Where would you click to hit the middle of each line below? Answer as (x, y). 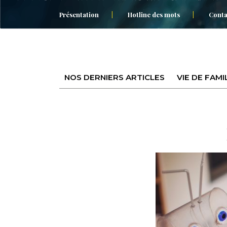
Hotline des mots (154, 14)
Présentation (79, 14)
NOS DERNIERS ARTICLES (115, 77)
